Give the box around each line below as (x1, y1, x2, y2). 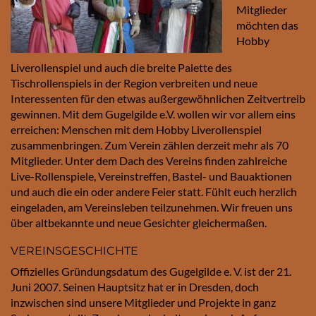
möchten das (236, 18, 298, 32)
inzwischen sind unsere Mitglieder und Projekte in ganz (11, 295, 276, 309)
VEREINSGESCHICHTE (11, 243, 138, 257)
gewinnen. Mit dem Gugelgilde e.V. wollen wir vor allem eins (11, 107, 296, 121)
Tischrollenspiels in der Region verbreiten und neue (11, 75, 257, 90)
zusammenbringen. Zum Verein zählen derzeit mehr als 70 (11, 138, 288, 152)
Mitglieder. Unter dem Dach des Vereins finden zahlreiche (11, 153, 287, 167)
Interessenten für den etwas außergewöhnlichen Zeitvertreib (11, 91, 305, 105)
